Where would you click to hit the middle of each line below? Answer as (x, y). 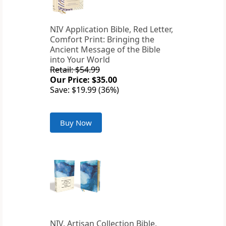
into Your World (80, 60)
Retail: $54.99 (75, 70)
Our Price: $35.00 (83, 80)
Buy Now (76, 123)
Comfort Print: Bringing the (102, 40)
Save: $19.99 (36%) (84, 90)
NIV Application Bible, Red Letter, (111, 30)
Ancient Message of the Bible (105, 50)
